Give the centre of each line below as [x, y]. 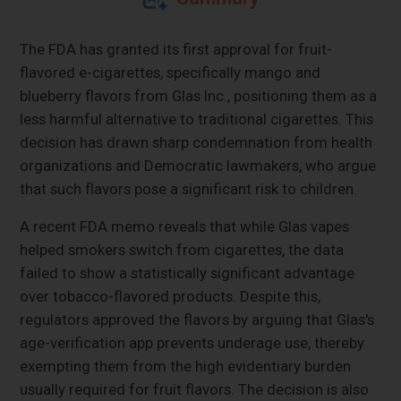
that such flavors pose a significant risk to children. [189, 188]
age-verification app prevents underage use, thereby [192, 342]
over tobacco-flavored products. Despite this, [171, 296]
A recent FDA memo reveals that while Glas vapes [185, 226]
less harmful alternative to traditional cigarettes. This [197, 119]
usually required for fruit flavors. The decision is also [195, 389]
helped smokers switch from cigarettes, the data [182, 249]
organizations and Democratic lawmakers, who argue [198, 165]
